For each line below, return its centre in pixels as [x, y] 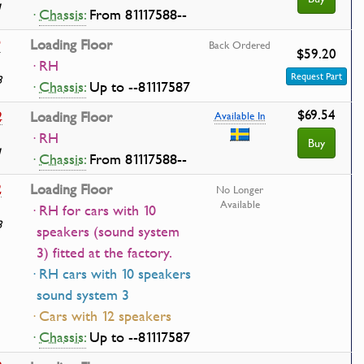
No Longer [240, 189]
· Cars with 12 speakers [101, 316]
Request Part [316, 76]
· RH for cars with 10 [93, 210]
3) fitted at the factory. [104, 253]
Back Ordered [240, 45]
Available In [240, 115]
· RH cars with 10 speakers [110, 274]
